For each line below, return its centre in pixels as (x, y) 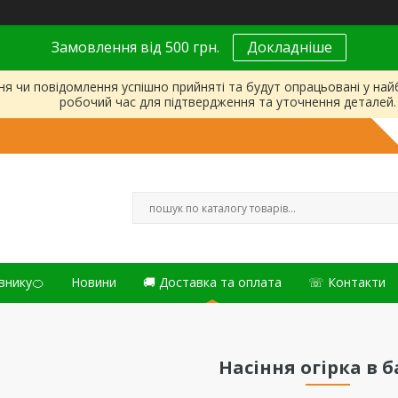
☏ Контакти (347, 282)
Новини (94, 282)
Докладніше (290, 47)
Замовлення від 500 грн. (135, 47)
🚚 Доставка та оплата (212, 282)
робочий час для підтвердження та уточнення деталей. (228, 102)
